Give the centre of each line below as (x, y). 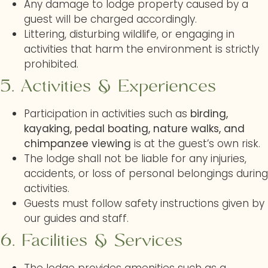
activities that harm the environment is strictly (141, 49)
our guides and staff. (76, 218)
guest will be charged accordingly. (110, 19)
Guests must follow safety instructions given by (144, 203)
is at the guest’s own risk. (196, 144)
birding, (209, 114)
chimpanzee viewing (77, 144)
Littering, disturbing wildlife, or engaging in (129, 34)
